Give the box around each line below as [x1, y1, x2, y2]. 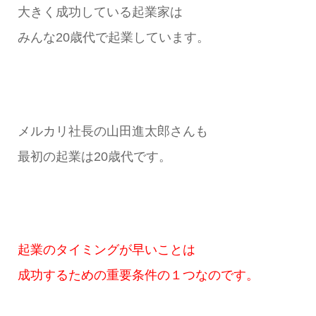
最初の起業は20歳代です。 [17, 149, 171, 164]
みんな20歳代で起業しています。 [17, 30, 209, 44]
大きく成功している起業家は [17, 4, 183, 19]
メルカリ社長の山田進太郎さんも [17, 123, 208, 138]
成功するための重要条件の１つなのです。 [17, 268, 259, 283]
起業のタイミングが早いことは [17, 243, 195, 257]
